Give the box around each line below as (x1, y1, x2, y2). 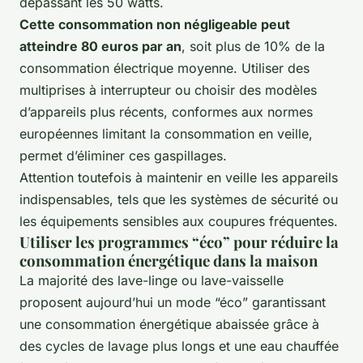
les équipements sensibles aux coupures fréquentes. (19, 212, 338, 229)
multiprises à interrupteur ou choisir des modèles (19, 81, 317, 98)
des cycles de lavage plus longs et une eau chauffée (19, 337, 339, 354)
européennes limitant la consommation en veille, (19, 125, 313, 142)
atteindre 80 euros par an (19, 37, 181, 54)
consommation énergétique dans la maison (19, 250, 318, 271)
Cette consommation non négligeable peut (19, 15, 290, 32)
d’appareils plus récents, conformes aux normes (19, 103, 313, 120)
